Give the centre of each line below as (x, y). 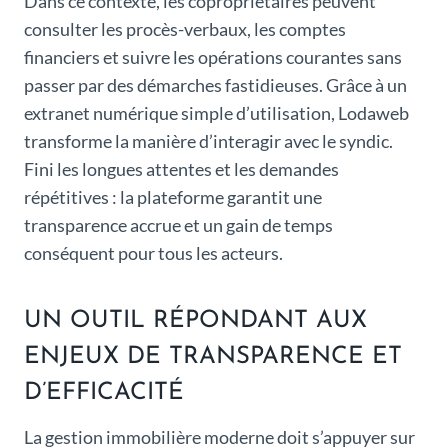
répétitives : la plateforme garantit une (173, 197)
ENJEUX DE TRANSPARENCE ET (213, 357)
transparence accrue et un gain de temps (178, 225)
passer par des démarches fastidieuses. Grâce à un (215, 85)
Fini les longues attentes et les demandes (181, 169)
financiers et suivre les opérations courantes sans (213, 57)
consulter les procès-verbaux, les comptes (185, 29)
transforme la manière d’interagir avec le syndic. (208, 141)
